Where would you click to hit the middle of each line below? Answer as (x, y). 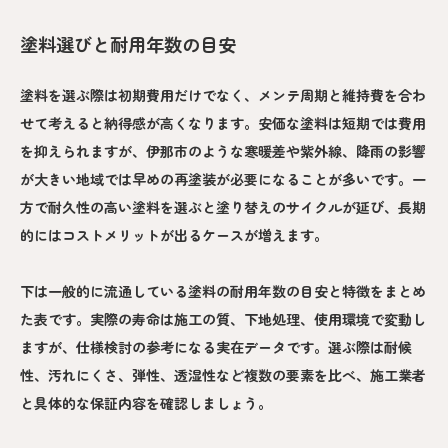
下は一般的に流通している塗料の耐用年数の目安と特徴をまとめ (223, 291)
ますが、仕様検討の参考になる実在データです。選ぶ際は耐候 (216, 347)
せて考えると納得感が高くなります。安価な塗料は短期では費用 (223, 123)
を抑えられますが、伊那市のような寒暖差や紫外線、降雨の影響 (223, 151)
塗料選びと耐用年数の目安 (128, 44)
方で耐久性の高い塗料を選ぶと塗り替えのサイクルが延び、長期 (223, 207)
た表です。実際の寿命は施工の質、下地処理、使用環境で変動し (223, 319)
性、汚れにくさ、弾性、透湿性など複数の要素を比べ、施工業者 (223, 375)
